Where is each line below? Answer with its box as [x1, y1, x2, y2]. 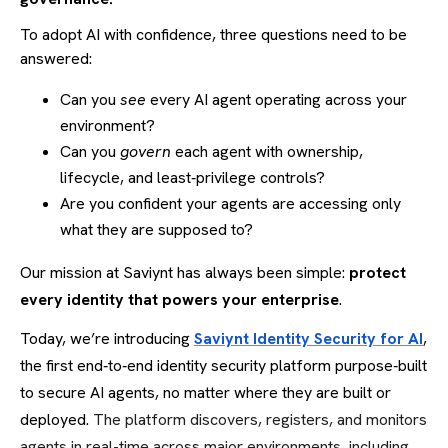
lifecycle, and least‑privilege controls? [60, 166, 325, 188]
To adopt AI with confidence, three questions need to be [20, 23, 407, 45]
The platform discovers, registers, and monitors [93, 408, 427, 430]
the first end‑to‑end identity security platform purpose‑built [20, 354, 427, 376]
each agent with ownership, [171, 140, 363, 162]
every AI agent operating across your [146, 88, 407, 110]
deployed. [20, 408, 93, 430]
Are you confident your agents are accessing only [60, 192, 401, 214]
